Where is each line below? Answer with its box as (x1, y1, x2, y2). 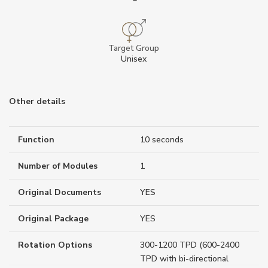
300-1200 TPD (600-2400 (140, 239, 239, 251)
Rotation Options (18, 239, 92, 251)
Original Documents (18, 186, 101, 198)
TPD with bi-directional (140, 252, 229, 264)
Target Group (108, 42, 160, 54)
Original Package (18, 212, 89, 224)
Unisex (121, 53, 147, 65)
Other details (9, 95, 65, 107)
